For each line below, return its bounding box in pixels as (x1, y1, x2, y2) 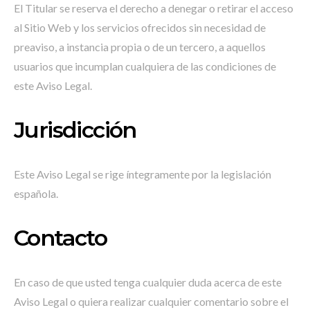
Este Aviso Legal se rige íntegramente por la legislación (14, 167, 271, 181)
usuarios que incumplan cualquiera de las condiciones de (14, 60, 276, 73)
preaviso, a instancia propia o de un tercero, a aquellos (14, 40, 266, 53)
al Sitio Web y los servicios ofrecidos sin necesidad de (14, 21, 266, 34)
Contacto (14, 224, 107, 251)
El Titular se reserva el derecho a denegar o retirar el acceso (14, 1, 293, 15)
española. (14, 187, 58, 200)
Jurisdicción (14, 116, 136, 143)
